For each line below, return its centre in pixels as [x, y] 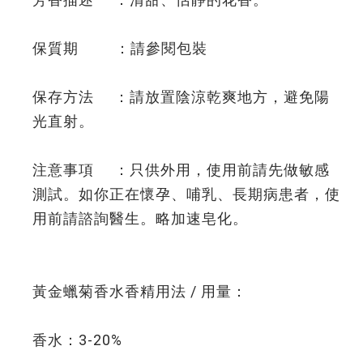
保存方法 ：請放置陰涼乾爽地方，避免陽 [181, 97]
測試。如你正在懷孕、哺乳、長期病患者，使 [186, 194]
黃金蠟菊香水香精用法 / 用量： [140, 291]
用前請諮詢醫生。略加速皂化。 [140, 218]
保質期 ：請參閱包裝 [120, 48]
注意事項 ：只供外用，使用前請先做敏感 [181, 170]
